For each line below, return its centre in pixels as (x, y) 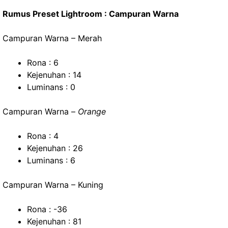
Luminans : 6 (51, 160)
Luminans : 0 (51, 87)
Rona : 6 (43, 63)
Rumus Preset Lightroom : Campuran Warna (91, 14)
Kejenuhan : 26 (55, 148)
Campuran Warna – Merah (52, 38)
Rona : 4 (43, 136)
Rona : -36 (47, 209)
